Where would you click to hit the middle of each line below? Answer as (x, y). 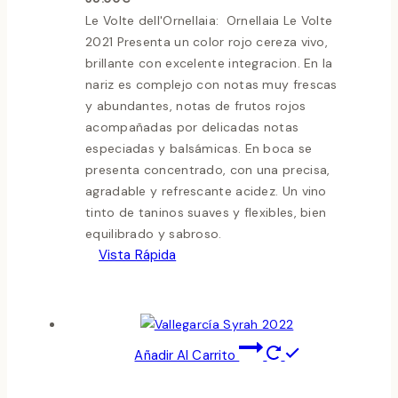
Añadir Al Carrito (187, 356)
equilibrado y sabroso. (158, 234)
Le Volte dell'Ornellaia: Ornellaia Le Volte (209, 21)
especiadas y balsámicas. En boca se (199, 149)
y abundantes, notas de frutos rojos (196, 106)
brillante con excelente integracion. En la (211, 64)
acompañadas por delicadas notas (192, 127)
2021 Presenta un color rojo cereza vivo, (207, 42)
